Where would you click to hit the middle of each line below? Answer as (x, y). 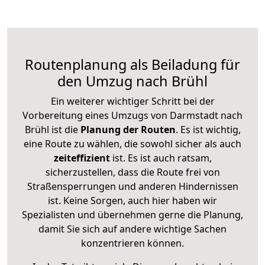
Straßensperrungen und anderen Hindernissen (132, 186)
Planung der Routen (127, 129)
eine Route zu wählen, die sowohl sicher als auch (132, 143)
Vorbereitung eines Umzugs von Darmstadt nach (132, 115)
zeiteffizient (82, 158)
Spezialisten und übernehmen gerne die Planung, (132, 214)
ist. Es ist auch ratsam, (161, 158)
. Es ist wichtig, (208, 129)
